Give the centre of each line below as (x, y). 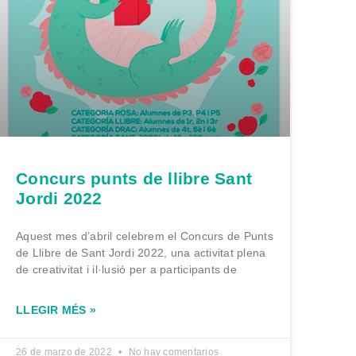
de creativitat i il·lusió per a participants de (126, 269)
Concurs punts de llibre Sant (134, 178)
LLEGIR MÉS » (56, 310)
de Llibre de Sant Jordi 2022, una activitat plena (141, 252)
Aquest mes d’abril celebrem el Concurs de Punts (145, 236)
